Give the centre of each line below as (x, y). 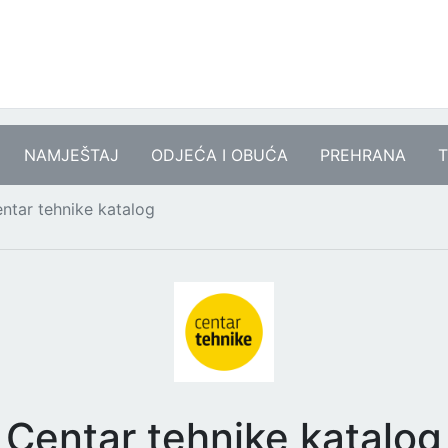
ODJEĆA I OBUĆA (219, 155)
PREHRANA (363, 155)
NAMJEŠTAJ (71, 155)
